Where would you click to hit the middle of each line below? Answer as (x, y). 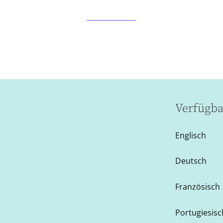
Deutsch (191, 161)
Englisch (191, 135)
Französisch (198, 187)
